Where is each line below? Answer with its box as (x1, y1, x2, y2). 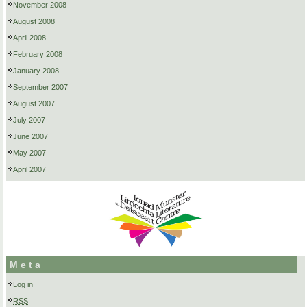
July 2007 (13, 116, 45, 125)
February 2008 (13, 50, 62, 59)
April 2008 (13, 34, 46, 42)
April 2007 (13, 165, 46, 174)
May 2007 (13, 149, 46, 158)
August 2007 (13, 99, 55, 108)
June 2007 (13, 132, 48, 141)
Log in (13, 280, 33, 289)
